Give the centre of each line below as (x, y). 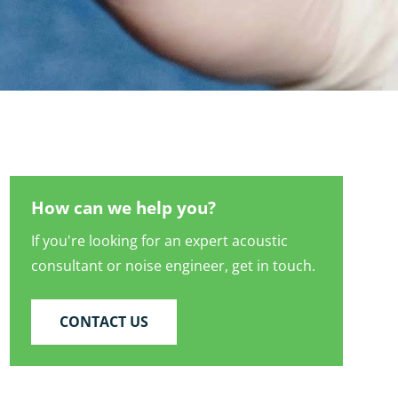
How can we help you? (124, 207)
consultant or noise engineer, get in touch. (174, 265)
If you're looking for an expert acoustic (160, 240)
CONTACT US (104, 321)
